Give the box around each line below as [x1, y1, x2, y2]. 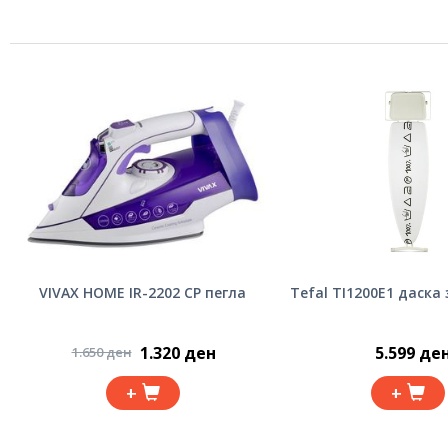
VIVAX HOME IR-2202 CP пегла [39, 283, 246, 302]
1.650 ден [71, 343, 132, 361]
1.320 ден [139, 342, 216, 364]
